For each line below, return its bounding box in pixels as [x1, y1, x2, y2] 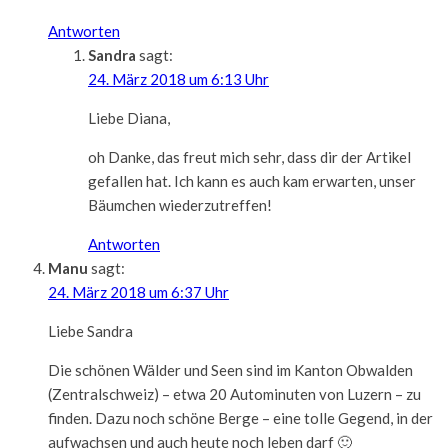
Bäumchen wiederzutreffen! [88, 195, 272, 214]
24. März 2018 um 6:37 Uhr [48, 282, 229, 301]
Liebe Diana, [88, 108, 170, 127]
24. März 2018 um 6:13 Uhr [88, 69, 269, 88]
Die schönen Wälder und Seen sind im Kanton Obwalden [48, 360, 413, 379]
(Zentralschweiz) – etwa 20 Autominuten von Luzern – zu [48, 384, 421, 403]
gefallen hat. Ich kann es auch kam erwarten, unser [88, 171, 416, 190]
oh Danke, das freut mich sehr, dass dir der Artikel [88, 147, 411, 166]
